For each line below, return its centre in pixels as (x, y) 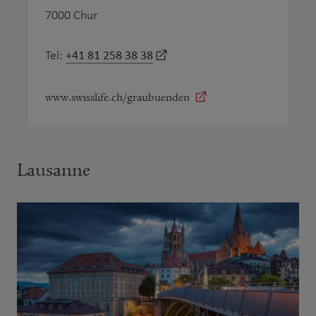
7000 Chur (71, 15)
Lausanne (54, 170)
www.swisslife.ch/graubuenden (117, 97)
